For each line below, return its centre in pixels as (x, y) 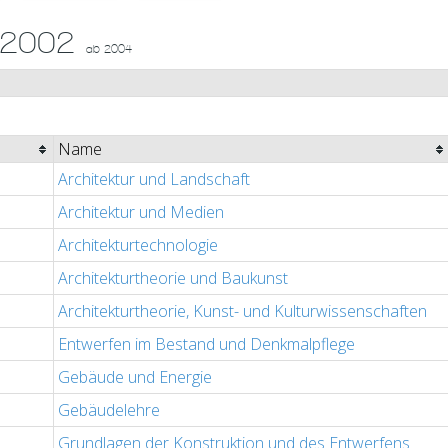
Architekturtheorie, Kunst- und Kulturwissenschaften (242, 311)
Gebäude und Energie (135, 377)
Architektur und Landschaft (154, 179)
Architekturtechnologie (138, 245)
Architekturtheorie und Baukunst (173, 278)
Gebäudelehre (109, 410)
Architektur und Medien (141, 212)
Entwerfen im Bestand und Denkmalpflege (206, 344)
